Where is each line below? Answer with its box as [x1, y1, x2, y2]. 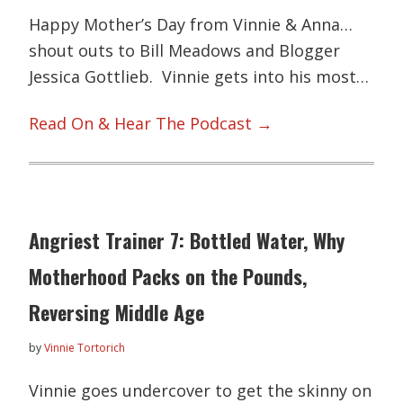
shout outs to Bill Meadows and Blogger [29, 40, 341, 62]
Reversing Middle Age [29, 298, 205, 327]
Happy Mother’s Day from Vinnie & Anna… [29, 13, 354, 36]
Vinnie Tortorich [44, 340, 126, 356]
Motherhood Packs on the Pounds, [29, 262, 308, 291]
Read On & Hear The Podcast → [29, 112, 273, 134]
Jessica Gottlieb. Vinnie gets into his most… [29, 66, 370, 88]
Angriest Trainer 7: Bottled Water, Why [29, 226, 345, 255]
